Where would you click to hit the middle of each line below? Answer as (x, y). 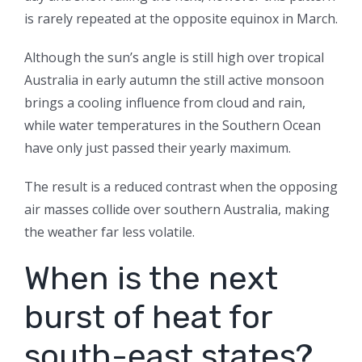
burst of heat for (148, 318)
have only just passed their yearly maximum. (158, 148)
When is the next (151, 279)
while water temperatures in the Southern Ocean (173, 126)
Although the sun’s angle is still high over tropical (174, 58)
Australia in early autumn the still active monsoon (174, 80)
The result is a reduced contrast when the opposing (181, 187)
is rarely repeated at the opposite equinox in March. (181, 19)
